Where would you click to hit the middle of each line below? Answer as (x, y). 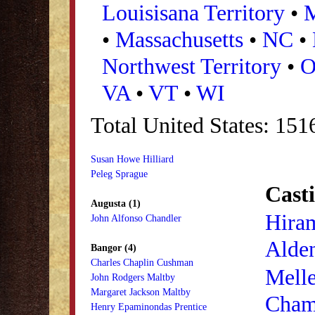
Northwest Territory (192, 66)
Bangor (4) (114, 247)
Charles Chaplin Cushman (142, 262)
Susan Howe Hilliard (132, 159)
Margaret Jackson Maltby (141, 292)
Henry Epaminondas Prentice (149, 307)
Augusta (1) (116, 203)
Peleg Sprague (119, 174)
